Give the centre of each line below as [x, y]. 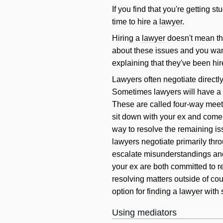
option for [129, 192]
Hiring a [127, 38]
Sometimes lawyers [148, 92]
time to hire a [136, 22]
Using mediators [144, 213]
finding [159, 192]
